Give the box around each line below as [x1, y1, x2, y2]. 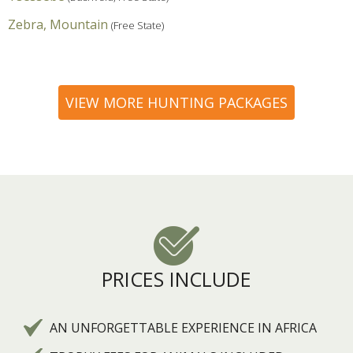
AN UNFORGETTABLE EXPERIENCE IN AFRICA [50, 318, 317, 336]
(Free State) [111, 18, 164, 33]
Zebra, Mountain [8, 16, 108, 34]
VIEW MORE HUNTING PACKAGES [65, 93, 288, 113]
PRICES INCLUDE [102, 266, 251, 293]
